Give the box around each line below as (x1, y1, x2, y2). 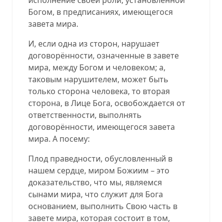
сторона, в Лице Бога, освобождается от (28, 97, 185, 109)
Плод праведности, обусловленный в (28, 153, 172, 164)
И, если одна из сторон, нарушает (28, 38, 160, 49)
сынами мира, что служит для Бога (28, 188, 163, 200)
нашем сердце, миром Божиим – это (28, 165, 169, 176)
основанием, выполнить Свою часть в (28, 200, 177, 212)
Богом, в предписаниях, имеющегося (28, 6, 173, 17)
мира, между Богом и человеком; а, (28, 61, 166, 73)
